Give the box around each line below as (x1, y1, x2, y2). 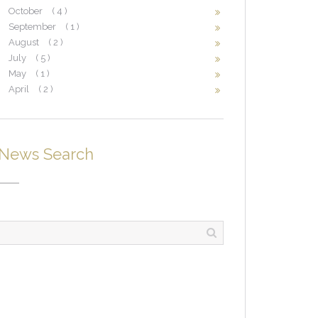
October (9, 6, 45, 16)
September (9, 21, 58, 32)
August (9, 37, 41, 48)
